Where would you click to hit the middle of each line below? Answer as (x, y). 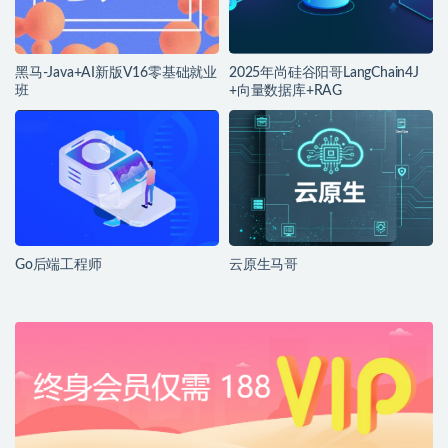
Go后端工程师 (58, 265)
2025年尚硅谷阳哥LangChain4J (324, 73)
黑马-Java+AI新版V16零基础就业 (116, 73)
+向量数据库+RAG (285, 91)
